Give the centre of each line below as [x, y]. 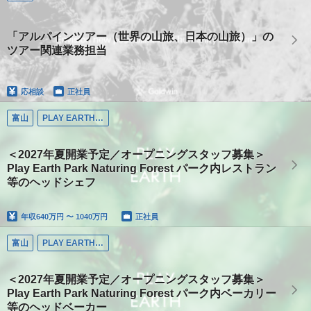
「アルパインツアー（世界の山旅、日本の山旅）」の [140, 37]
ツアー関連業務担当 [57, 51]
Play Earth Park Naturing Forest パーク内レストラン [142, 169]
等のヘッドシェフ [51, 183]
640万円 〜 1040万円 [72, 216]
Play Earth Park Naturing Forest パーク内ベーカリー [142, 294]
